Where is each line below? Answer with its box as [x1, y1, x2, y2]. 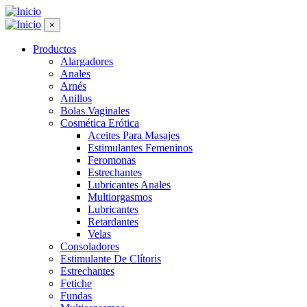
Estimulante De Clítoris [60, 253, 161, 265]
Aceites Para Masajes [88, 130, 180, 141]
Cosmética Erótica [60, 117, 139, 129]
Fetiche [60, 278, 92, 289]
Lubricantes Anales [88, 179, 171, 191]
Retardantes [88, 216, 138, 228]
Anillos [60, 93, 92, 104]
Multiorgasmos [88, 191, 152, 203]
